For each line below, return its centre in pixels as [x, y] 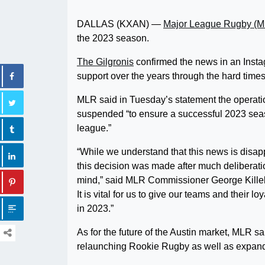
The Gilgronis [105, 62]
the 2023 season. [113, 38]
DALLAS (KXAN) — [120, 24]
